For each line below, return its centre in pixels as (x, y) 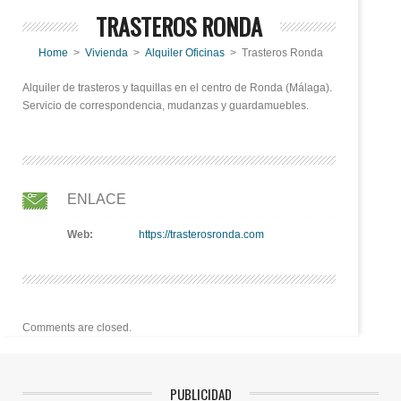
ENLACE (97, 199)
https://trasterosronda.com (201, 235)
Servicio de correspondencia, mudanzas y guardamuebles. (166, 106)
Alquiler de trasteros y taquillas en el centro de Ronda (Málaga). (177, 88)
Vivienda (106, 53)
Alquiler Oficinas (184, 53)
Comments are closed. (77, 328)
